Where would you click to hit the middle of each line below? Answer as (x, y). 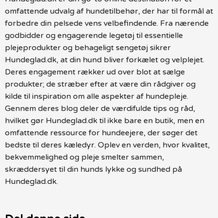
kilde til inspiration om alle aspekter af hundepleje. (97, 96)
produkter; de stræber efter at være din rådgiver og (100, 84)
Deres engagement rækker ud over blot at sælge (95, 72)
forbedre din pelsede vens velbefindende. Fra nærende (107, 23)
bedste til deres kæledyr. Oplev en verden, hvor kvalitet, (107, 145)
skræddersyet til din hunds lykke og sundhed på (93, 169)
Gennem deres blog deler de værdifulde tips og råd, (100, 108)
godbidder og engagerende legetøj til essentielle (94, 35)
